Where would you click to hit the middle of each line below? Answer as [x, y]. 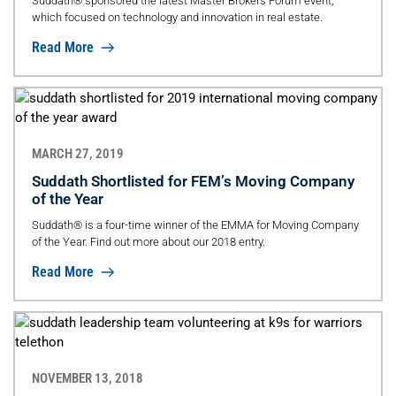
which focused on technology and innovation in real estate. [177, 17]
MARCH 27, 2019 [77, 153]
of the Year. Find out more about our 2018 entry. [148, 241]
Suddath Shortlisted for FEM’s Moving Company [193, 181]
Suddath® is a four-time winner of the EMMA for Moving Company [195, 225]
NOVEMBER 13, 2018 [87, 378]
